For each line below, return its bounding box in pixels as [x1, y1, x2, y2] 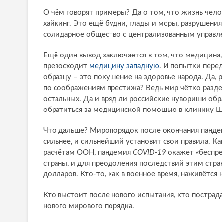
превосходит [43, 62, 89, 70]
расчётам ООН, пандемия [43, 149, 133, 157]
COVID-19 [133, 149, 166, 157]
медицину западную [89, 62, 159, 70]
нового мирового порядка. [43, 202, 134, 210]
